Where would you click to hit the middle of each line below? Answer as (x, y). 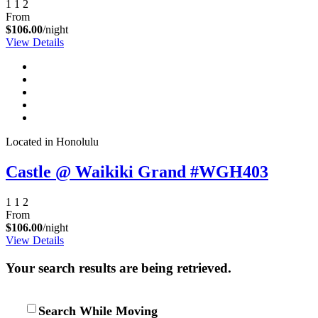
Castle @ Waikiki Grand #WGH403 (137, 171)
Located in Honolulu (52, 142)
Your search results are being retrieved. (119, 268)
